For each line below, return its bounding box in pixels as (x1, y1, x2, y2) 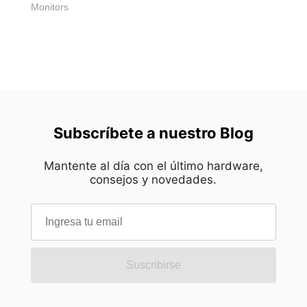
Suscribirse (125, 259, 181, 271)
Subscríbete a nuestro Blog (53, 124, 254, 143)
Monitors (31, 1, 69, 13)
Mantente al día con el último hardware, (43, 159, 263, 173)
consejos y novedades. (90, 173, 217, 187)
